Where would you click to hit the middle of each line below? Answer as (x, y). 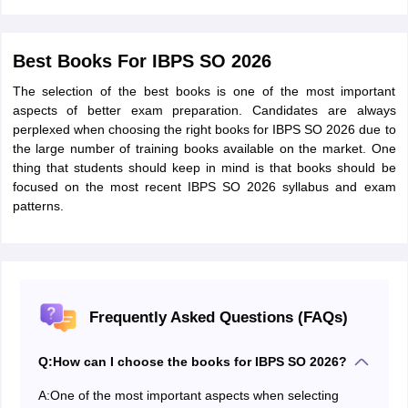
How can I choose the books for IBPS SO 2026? (199, 362)
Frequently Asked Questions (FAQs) (218, 317)
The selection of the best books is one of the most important (204, 91)
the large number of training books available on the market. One (204, 148)
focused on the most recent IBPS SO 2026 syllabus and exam (204, 187)
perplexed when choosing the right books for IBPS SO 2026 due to (204, 129)
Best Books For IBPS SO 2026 (142, 61)
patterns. (38, 206)
